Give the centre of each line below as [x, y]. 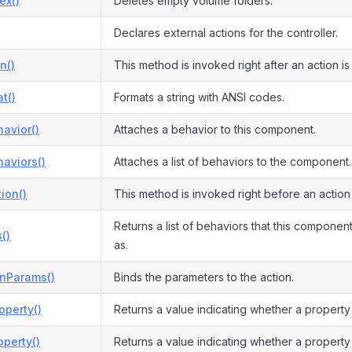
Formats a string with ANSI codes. [199, 97]
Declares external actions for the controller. [226, 33]
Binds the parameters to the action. [204, 277]
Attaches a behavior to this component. [215, 129]
